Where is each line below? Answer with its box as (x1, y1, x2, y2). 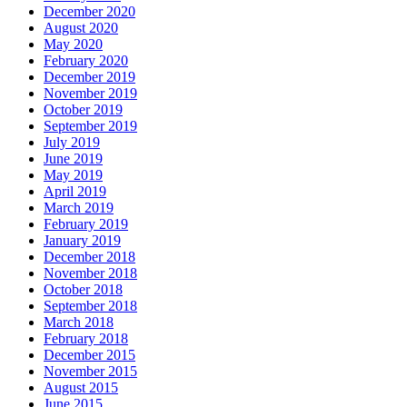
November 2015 (44, 363, 137, 380)
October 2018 (44, 282, 123, 298)
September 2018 (44, 298, 137, 314)
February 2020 (44, 53, 128, 69)
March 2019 (44, 200, 114, 216)
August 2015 (44, 380, 118, 396)
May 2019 (44, 167, 103, 184)
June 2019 (44, 151, 103, 167)
